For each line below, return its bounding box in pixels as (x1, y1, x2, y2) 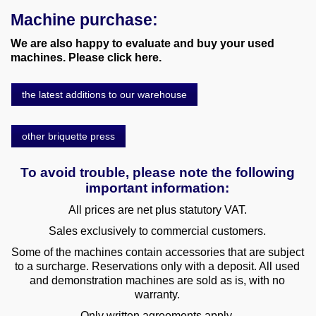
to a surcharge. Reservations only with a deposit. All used (15, 260, 300, 273)
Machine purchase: (11, 11, 158, 30)
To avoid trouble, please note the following (20, 165, 295, 181)
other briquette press (22, 130, 115, 142)
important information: (85, 181, 229, 196)
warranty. (135, 288, 180, 301)
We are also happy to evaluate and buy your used (11, 37, 274, 50)
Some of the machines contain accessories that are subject (11, 246, 304, 259)
